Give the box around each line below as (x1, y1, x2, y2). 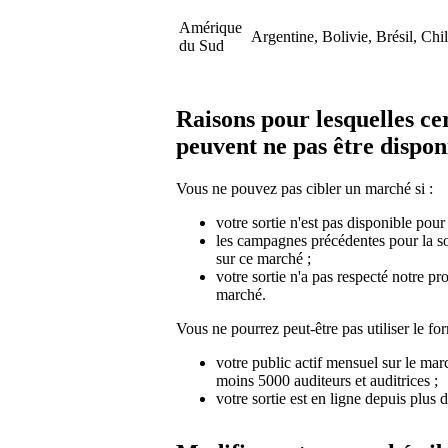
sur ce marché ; (216, 249, 311, 267)
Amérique (179, 18, 242, 36)
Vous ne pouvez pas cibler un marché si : (176, 179, 433, 197)
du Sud (179, 36, 224, 54)
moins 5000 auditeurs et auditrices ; (216, 371, 438, 389)
